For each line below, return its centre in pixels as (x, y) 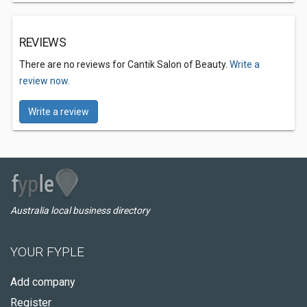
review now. (45, 81)
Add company (43, 282)
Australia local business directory (80, 210)
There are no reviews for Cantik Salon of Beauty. (124, 64)
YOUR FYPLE (47, 252)
